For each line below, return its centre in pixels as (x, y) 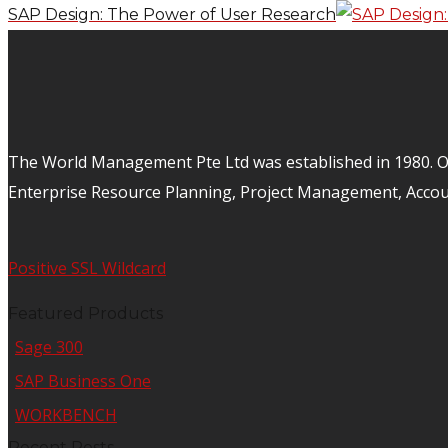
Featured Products (85, 314)
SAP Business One (83, 381)
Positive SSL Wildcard (87, 268)
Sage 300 (49, 347)
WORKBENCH (66, 415)
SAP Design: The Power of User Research (172, 15)
